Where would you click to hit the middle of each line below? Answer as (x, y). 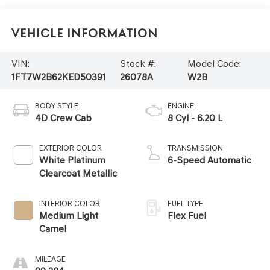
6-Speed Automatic (209, 160)
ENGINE (181, 105)
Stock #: (138, 63)
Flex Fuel (187, 215)
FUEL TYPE (185, 203)
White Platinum (72, 160)
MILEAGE (50, 259)
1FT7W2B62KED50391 (58, 77)
